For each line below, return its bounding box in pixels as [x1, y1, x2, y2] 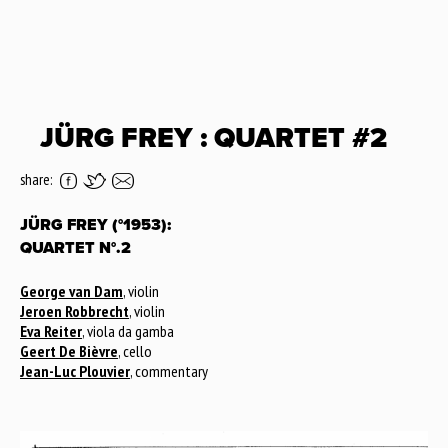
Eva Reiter [20, 321, 82, 341]
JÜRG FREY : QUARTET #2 [40, 121, 387, 155]
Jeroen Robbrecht [20, 301, 129, 321]
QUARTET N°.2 [20, 238, 131, 258]
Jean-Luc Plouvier [20, 361, 130, 381]
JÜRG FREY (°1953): [20, 215, 171, 235]
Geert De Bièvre [20, 341, 118, 361]
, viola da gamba [82, 321, 174, 341]
